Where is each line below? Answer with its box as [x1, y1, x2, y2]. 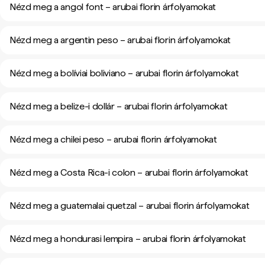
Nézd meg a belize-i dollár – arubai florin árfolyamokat [9, 101, 228, 112]
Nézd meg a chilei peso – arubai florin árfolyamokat [9, 134, 217, 145]
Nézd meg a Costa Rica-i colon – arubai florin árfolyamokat [9, 167, 248, 178]
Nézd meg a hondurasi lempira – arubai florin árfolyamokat [9, 233, 246, 244]
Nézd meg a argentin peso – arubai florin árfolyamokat [9, 34, 231, 46]
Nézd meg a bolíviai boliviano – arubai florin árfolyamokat [9, 67, 239, 79]
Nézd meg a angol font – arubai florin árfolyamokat [9, 1, 216, 12]
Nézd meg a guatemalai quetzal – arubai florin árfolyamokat [9, 200, 250, 211]
